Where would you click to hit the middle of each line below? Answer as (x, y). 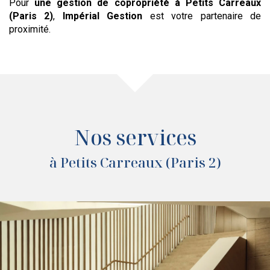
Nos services (135, 138)
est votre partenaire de (202, 16)
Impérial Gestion (102, 16)
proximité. (30, 30)
